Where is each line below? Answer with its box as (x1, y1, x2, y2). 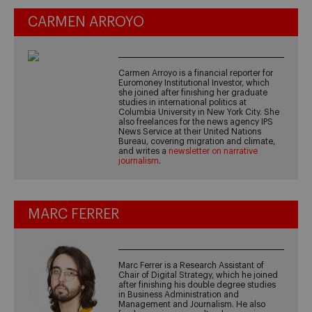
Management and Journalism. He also (118, 300, 266, 309)
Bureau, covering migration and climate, (118, 137, 276, 146)
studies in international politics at (118, 98, 247, 107)
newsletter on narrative (169, 147, 258, 156)
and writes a (118, 147, 169, 156)
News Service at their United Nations (118, 127, 262, 136)
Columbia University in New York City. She (118, 108, 280, 117)
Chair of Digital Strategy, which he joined (118, 271, 279, 280)
